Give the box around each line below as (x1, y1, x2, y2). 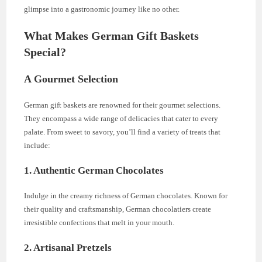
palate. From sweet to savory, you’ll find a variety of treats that (24, 127, 221, 136)
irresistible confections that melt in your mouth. (24, 218, 175, 227)
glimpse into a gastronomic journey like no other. (24, 4, 180, 13)
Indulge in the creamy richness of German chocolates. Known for (24, 191, 228, 200)
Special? (24, 45, 67, 58)
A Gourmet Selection (24, 73, 119, 85)
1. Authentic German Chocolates (24, 164, 164, 176)
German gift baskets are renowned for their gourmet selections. (24, 100, 221, 109)
